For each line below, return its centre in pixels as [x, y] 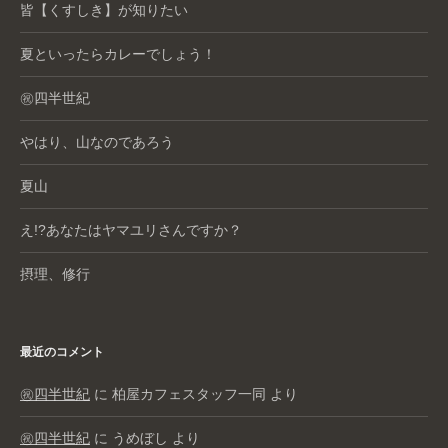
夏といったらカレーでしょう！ [118, 53]
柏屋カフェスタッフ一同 [189, 393]
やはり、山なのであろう [97, 141]
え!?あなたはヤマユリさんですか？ [131, 229]
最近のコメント [62, 351]
